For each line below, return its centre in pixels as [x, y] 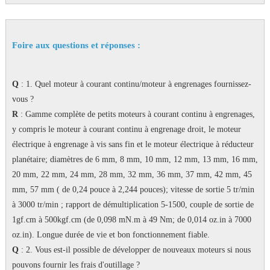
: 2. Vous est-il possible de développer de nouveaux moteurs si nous [134, 250]
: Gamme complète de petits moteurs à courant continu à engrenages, [136, 115]
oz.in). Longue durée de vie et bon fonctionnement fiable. [111, 235]
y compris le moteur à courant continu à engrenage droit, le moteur [126, 130]
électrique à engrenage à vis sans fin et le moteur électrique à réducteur [133, 145]
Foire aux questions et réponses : [76, 46]
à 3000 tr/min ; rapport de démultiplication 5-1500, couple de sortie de [133, 205]
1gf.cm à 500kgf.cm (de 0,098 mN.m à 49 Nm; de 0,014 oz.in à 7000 [131, 220]
